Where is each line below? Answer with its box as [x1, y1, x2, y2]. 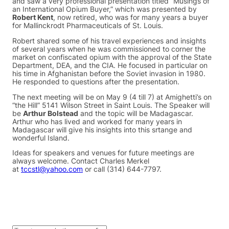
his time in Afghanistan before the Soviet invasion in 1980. [12, 69, 205, 78]
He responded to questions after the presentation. [12, 77, 179, 86]
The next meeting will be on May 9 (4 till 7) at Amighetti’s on [12, 93, 212, 101]
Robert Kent [12, 13, 53, 22]
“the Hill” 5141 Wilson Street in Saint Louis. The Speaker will [12, 101, 210, 109]
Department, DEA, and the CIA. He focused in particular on [12, 61, 208, 70]
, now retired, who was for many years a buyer [53, 13, 208, 22]
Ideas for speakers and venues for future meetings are [12, 149, 194, 157]
